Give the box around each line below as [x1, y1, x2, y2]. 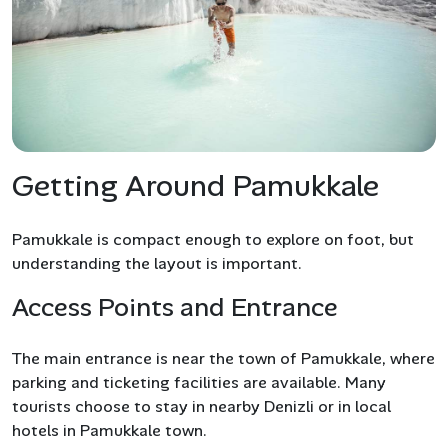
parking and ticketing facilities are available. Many [12, 371, 386, 393]
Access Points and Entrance [12, 289, 338, 324]
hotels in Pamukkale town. [12, 419, 207, 441]
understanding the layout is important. [12, 252, 302, 274]
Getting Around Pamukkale [12, 165, 379, 205]
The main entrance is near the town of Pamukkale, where [12, 347, 435, 369]
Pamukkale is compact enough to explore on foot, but [12, 228, 414, 250]
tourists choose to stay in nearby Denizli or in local [12, 395, 391, 417]
